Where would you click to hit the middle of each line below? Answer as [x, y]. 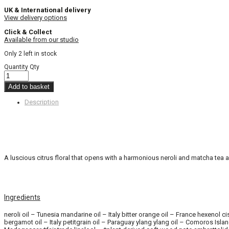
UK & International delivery [48, 10]
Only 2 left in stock [30, 54]
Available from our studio [41, 40]
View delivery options [36, 18]
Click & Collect [28, 32]
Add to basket [29, 87]
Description [42, 102]
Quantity [16, 67]
